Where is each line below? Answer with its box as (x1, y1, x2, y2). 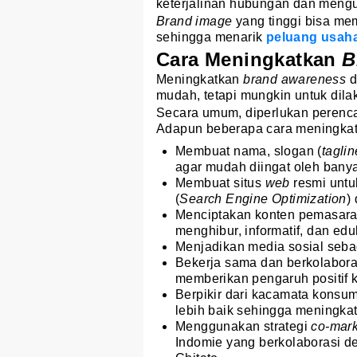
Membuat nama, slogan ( (175, 143, 322, 158)
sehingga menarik (156, 29, 266, 44)
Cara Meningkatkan (156, 48, 343, 70)
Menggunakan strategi (175, 319, 312, 333)
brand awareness (243, 72, 350, 86)
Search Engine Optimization (179, 191, 347, 206)
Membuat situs (175, 175, 265, 190)
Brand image (156, 14, 236, 28)
